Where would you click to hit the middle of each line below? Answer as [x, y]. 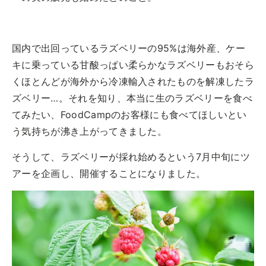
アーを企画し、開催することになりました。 [109, 173]
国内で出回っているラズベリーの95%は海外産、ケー [129, 48]
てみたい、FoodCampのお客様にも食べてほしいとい [129, 114]
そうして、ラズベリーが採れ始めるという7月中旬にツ [131, 156]
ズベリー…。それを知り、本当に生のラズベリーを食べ [132, 98]
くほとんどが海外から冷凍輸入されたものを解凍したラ [133, 81]
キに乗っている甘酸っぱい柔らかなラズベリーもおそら [133, 64]
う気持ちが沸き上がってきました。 [90, 131]
